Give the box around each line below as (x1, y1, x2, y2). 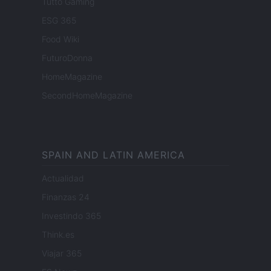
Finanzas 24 (42, 192, 90, 203)
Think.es (42, 229, 74, 240)
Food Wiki (42, 34, 79, 45)
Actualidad (42, 173, 84, 184)
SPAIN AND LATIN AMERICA (42, 149, 185, 162)
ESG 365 (42, 15, 76, 26)
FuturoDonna (42, 53, 93, 64)
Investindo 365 (42, 211, 101, 221)
